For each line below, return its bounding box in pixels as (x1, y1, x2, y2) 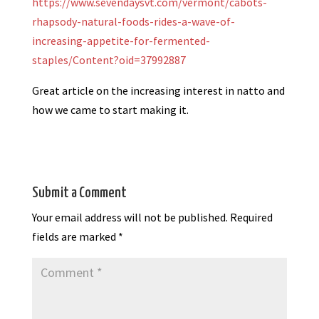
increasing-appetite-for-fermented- (31, 33, 210, 48)
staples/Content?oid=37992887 (31, 53, 186, 68)
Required (229, 210, 273, 225)
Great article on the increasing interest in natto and (31, 83, 285, 98)
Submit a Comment (31, 186, 127, 201)
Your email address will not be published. (31, 210, 228, 225)
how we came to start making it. (31, 103, 189, 117)
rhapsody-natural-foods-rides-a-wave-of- (31, 14, 235, 29)
